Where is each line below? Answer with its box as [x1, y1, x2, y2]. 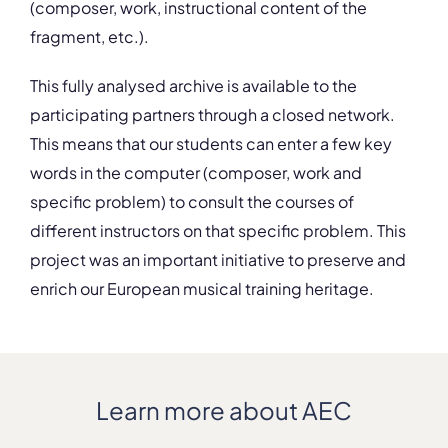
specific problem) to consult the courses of [30, 191, 354, 212]
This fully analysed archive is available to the [30, 75, 357, 96]
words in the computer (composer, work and [30, 162, 362, 183]
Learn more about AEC [96, 395, 352, 425]
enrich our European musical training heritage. [30, 278, 374, 299]
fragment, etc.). [30, 26, 149, 47]
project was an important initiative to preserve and [30, 249, 406, 270]
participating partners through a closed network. [30, 104, 395, 125]
